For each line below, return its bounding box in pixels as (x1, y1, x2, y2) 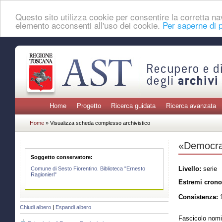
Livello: (178, 165, 201, 172)
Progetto (76, 102, 101, 110)
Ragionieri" (31, 171, 57, 178)
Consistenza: (178, 193, 218, 201)
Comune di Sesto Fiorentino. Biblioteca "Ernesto (31, 166, 146, 172)
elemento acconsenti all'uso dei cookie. (15, 18, 163, 31)
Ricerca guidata (111, 102, 156, 110)
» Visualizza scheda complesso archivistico (46, 119, 150, 126)
